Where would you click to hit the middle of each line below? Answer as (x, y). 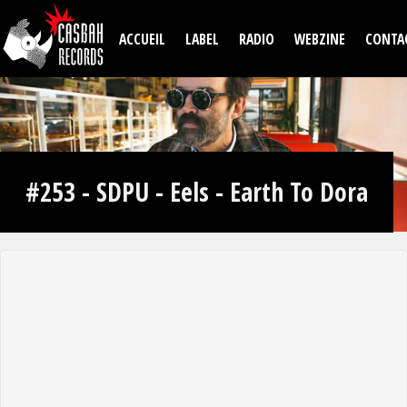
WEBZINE (320, 39)
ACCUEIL (142, 39)
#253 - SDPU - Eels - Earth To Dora (197, 191)
